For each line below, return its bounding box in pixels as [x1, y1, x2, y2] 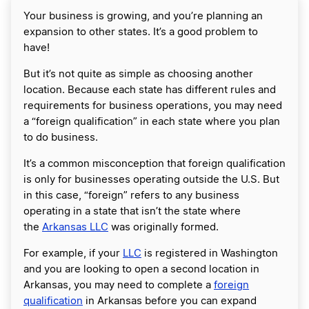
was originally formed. [108, 222, 219, 233]
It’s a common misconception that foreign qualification [23, 159, 286, 170]
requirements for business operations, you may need [23, 101, 282, 112]
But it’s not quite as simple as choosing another [23, 69, 253, 80]
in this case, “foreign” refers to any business [23, 190, 239, 201]
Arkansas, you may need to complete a [23, 280, 214, 291]
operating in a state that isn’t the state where [23, 206, 241, 217]
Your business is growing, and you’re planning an [23, 11, 263, 22]
